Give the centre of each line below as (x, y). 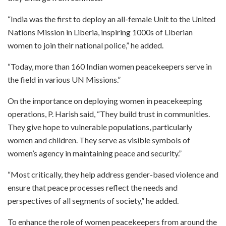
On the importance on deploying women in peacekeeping (105, 100)
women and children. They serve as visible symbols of (99, 140)
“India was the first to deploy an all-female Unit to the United (111, 19)
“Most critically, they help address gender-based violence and (113, 174)
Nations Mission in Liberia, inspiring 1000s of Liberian (100, 32)
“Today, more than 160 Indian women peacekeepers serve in (110, 66)
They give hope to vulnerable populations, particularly (100, 127)
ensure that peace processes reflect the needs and (93, 187)
